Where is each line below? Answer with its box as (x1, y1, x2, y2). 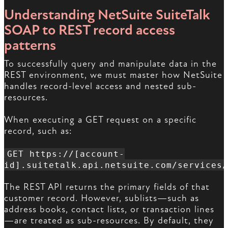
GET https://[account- (7, 149, 125, 159)
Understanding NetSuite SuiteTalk (4, 6, 210, 24)
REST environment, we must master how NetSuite (4, 70, 222, 81)
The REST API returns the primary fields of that (4, 182, 210, 193)
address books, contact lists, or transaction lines (4, 204, 214, 215)
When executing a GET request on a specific (4, 115, 196, 126)
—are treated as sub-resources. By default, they (4, 215, 214, 226)
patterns (4, 37, 56, 54)
